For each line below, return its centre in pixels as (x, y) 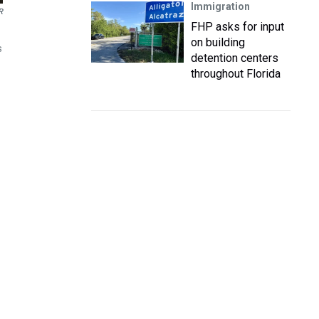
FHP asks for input (237, 27)
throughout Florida (236, 74)
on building (218, 42)
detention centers (235, 58)
